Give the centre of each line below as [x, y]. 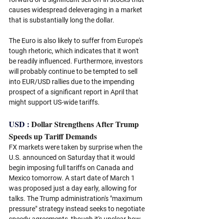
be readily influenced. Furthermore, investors [77, 61]
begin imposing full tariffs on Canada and [72, 167]
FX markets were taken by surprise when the [76, 147]
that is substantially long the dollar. [62, 20]
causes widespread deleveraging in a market [76, 10]
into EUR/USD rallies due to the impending [72, 81]
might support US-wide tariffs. [55, 102]
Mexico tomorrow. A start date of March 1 [73, 178]
